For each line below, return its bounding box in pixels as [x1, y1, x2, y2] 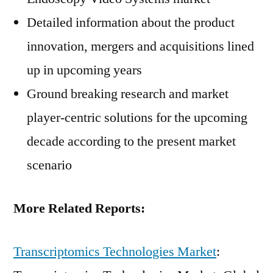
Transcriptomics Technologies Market [13, 243, 216, 260]
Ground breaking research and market [27, 85, 229, 102]
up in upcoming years [27, 62, 142, 79]
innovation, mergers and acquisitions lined [27, 38, 254, 55]
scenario [27, 157, 72, 174]
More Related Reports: [13, 200, 145, 217]
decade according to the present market [27, 133, 236, 150]
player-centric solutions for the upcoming [27, 109, 247, 126]
